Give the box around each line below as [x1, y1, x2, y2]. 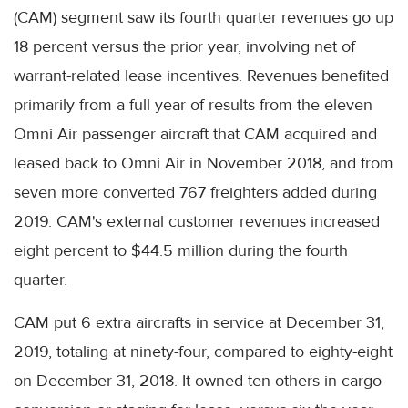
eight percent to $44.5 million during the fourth [14, 240, 348, 261]
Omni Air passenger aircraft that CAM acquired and [14, 124, 377, 145]
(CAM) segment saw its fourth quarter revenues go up [14, 7, 393, 28]
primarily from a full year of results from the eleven [14, 95, 372, 116]
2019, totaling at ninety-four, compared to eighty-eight [14, 342, 393, 362]
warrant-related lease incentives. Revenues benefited [14, 66, 389, 87]
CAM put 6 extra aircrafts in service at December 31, [14, 312, 384, 333]
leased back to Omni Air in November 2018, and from [14, 153, 393, 174]
